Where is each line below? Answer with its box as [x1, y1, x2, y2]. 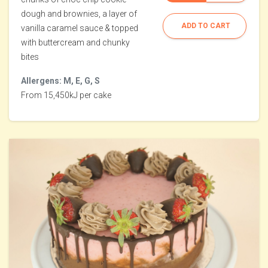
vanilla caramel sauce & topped [21, 23, 138, 33]
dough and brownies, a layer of [21, 9, 137, 19]
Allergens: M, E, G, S [21, 76, 100, 86]
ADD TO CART [181, 22, 230, 31]
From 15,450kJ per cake [21, 90, 111, 100]
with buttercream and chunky [21, 38, 130, 48]
